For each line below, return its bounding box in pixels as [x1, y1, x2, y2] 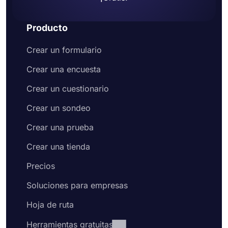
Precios [26, 161, 55, 172]
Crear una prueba [26, 122, 94, 133]
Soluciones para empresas [26, 180, 128, 191]
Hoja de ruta [26, 199, 74, 210]
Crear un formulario [26, 45, 102, 55]
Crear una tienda [26, 141, 90, 152]
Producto [26, 22, 68, 34]
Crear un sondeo [26, 103, 91, 113]
